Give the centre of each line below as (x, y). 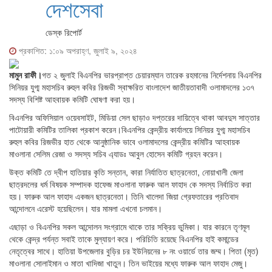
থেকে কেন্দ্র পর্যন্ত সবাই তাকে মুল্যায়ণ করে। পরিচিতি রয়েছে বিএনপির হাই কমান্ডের (124, 239)
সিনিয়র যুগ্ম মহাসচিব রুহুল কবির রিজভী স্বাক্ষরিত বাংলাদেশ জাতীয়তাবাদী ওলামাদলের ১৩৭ (132, 87)
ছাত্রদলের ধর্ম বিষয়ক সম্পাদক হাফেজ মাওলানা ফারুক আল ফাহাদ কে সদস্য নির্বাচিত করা (130, 184)
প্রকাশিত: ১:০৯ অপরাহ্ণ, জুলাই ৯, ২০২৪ (77, 50)
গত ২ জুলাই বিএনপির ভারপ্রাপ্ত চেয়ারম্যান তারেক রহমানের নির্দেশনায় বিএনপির (152, 75)
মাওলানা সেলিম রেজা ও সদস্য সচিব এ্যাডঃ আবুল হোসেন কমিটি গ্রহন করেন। (116, 154)
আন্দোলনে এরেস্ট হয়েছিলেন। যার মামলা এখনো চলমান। (86, 209)
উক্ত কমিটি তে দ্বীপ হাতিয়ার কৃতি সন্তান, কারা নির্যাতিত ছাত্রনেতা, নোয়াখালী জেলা (126, 172)
